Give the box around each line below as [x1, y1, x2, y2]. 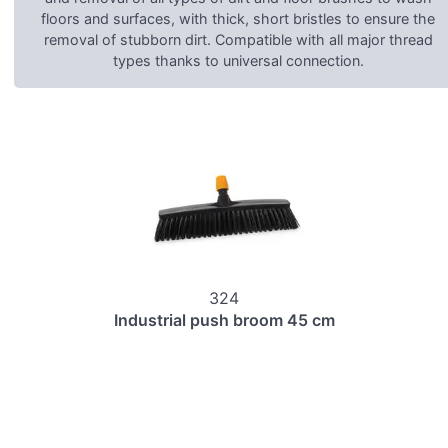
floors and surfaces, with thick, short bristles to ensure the [41, 10, 436, 28]
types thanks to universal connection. [112, 52, 364, 70]
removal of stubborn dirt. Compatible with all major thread [43, 31, 433, 49]
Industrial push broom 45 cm [113, 309, 335, 330]
